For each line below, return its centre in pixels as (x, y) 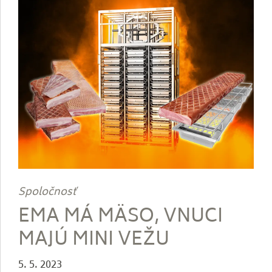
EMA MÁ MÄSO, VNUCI (121, 218)
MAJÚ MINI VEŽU (94, 241)
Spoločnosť (47, 193)
